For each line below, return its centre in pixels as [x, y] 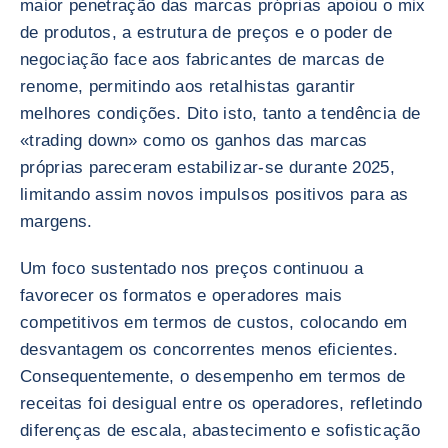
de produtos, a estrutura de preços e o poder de [206, 32]
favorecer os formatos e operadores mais [181, 295]
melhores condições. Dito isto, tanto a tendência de [220, 113]
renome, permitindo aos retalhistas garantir [188, 86]
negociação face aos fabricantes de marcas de [202, 59]
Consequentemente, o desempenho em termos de [213, 376]
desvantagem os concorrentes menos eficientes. [209, 349]
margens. [56, 221]
